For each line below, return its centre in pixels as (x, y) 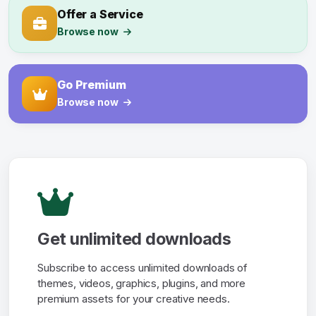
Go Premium (92, 85)
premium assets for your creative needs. (134, 299)
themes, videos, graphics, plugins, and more (141, 284)
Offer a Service (100, 14)
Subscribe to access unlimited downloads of (143, 268)
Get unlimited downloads (134, 239)
